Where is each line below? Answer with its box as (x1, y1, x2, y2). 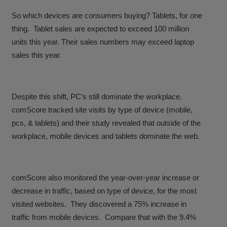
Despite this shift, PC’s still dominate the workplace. (12, 92, 184, 101)
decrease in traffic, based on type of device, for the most (12, 186, 197, 196)
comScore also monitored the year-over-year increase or (12, 173, 200, 182)
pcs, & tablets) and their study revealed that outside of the (12, 119, 201, 128)
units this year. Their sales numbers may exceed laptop (12, 37, 195, 47)
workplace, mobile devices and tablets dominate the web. (12, 132, 200, 141)
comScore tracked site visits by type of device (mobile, (12, 105, 193, 115)
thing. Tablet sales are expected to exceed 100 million (12, 24, 190, 33)
